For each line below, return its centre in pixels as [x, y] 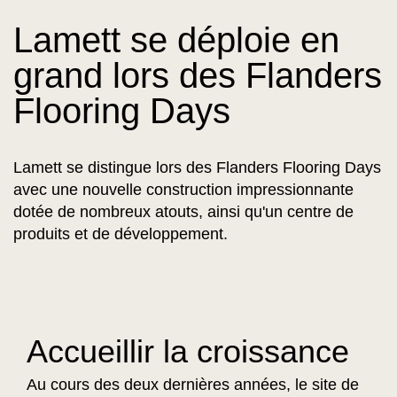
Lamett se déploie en [176, 39]
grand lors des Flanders [198, 75]
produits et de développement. [121, 234]
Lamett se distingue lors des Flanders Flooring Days [197, 167]
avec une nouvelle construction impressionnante [183, 189]
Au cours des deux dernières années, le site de [193, 384]
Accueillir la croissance [188, 351]
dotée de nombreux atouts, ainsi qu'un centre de [183, 211]
